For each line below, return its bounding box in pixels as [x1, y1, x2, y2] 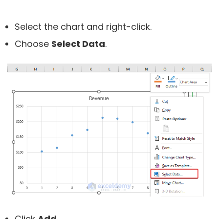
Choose [15, 37, 51, 50]
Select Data [51, 37, 105, 50]
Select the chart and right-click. [15, 20, 152, 33]
